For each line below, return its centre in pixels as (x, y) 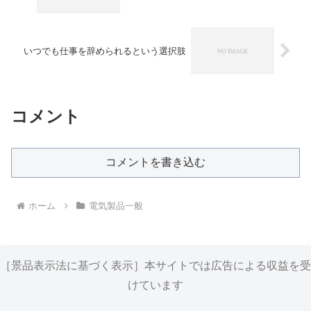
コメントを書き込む (155, 162)
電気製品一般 (116, 205)
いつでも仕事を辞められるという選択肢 (105, 51)
